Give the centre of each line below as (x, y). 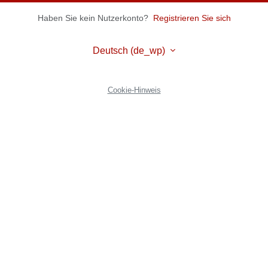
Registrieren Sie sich (192, 18)
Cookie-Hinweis (134, 90)
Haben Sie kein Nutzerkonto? (93, 18)
